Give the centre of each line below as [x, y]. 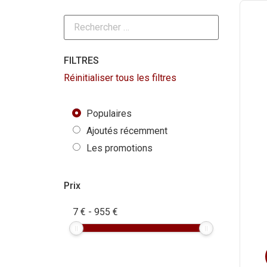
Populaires [109, 114]
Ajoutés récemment [127, 131]
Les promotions [119, 148]
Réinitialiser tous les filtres [120, 78]
